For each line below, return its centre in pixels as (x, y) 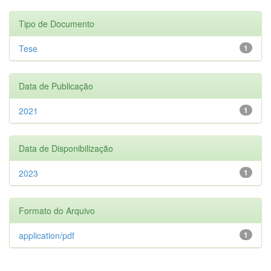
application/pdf (47, 235)
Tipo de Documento (57, 23)
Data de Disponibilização (66, 148)
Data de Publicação (56, 86)
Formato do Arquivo (57, 210)
